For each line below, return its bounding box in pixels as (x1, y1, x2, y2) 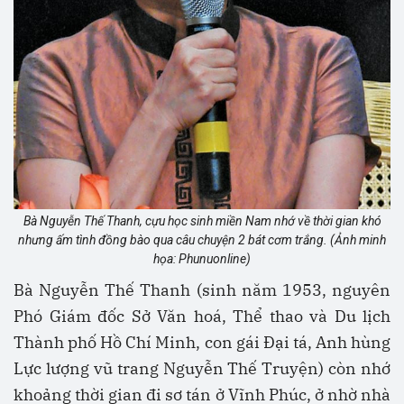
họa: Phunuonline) (153, 252, 251, 267)
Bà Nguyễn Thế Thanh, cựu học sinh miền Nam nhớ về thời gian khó (23, 214, 381, 229)
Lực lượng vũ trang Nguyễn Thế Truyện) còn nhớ (14, 358, 390, 380)
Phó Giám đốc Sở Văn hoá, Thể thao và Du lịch (14, 306, 390, 327)
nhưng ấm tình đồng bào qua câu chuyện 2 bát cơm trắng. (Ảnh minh (18, 233, 386, 248)
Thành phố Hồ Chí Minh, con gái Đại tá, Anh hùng (14, 332, 390, 353)
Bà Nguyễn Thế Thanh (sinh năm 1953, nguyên (14, 280, 390, 301)
